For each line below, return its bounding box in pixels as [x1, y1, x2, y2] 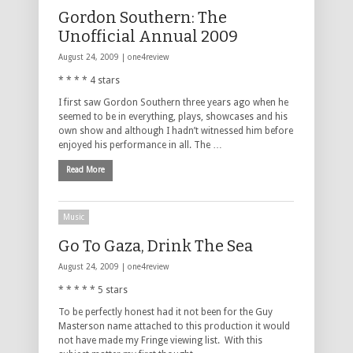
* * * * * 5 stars [58, 284, 128, 295]
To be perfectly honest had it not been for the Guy [58, 306, 273, 318]
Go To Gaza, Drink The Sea [58, 236, 253, 255]
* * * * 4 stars [58, 74, 120, 86]
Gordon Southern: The [58, 7, 227, 27]
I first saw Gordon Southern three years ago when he [58, 96, 288, 108]
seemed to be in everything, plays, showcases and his [58, 110, 288, 122]
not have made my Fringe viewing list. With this [58, 334, 262, 346]
